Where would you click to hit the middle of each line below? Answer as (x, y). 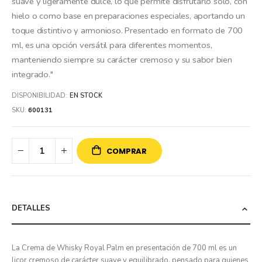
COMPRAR (127, 151)
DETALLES (31, 208)
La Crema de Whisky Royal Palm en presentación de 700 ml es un (124, 248)
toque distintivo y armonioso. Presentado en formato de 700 (127, 30)
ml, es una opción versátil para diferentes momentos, (112, 45)
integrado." (32, 74)
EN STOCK (86, 96)
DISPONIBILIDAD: (39, 96)
